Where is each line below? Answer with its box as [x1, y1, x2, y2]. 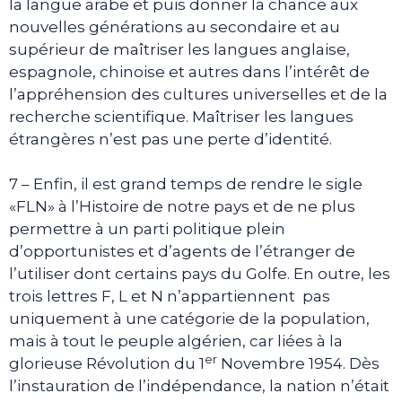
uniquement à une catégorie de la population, [9, 310, 370, 328]
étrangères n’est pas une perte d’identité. [9, 129, 332, 148]
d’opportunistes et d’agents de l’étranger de [9, 242, 355, 261]
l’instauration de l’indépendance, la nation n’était [9, 377, 389, 396]
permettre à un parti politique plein [9, 220, 285, 239]
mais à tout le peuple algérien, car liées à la [9, 332, 343, 351]
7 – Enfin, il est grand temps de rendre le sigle [9, 175, 363, 194]
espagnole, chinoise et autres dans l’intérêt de [9, 62, 370, 81]
